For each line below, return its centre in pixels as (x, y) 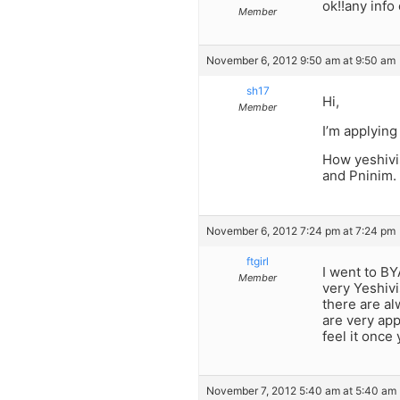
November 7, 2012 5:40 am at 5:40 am (301, 391)
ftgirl (258, 261)
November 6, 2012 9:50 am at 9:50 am (301, 61)
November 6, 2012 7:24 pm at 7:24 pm (301, 230)
